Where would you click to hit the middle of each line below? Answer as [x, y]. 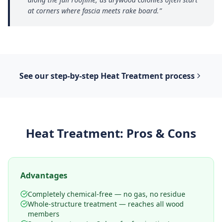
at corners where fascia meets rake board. [93, 11]
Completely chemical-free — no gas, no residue [107, 194]
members [44, 214]
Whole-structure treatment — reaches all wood [106, 204]
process [179, 76]
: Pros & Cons [158, 133]
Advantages [44, 175]
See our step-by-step [60, 76]
